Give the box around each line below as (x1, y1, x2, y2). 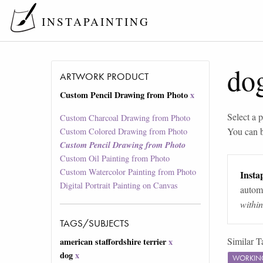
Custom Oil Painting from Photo (60, 153, 170, 164)
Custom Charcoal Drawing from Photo (60, 112, 191, 124)
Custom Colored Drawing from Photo (60, 126, 188, 137)
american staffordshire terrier (60, 235, 167, 248)
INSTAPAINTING (41, 14, 150, 29)
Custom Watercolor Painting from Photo (60, 166, 197, 178)
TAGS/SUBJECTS (60, 217, 130, 230)
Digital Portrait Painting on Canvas (60, 180, 178, 191)
